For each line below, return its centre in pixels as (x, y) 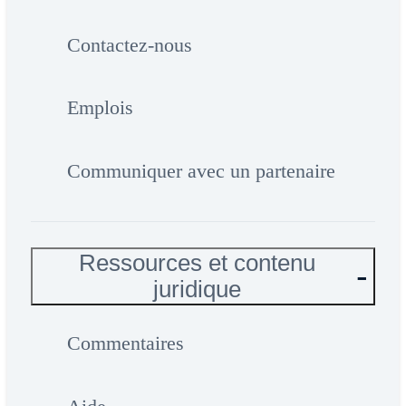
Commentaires (125, 343)
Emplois (100, 108)
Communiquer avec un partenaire (201, 170)
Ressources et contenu (197, 263)
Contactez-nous (129, 44)
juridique (197, 290)
